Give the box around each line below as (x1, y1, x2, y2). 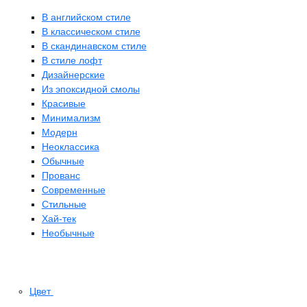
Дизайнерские (41, 69, 105, 81)
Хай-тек (41, 213, 76, 225)
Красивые (41, 98, 86, 110)
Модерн (41, 127, 77, 138)
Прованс (41, 170, 80, 182)
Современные (41, 184, 106, 196)
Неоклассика (41, 141, 99, 153)
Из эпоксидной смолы (41, 84, 140, 95)
